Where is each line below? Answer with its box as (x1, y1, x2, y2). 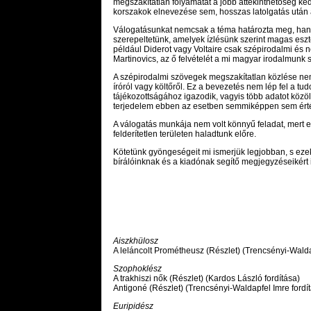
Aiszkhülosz (113, 236, 158, 246)
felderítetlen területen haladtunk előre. (113, 129, 256, 139)
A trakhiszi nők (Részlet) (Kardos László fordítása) (113, 274, 300, 284)
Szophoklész (113, 264, 162, 274)
